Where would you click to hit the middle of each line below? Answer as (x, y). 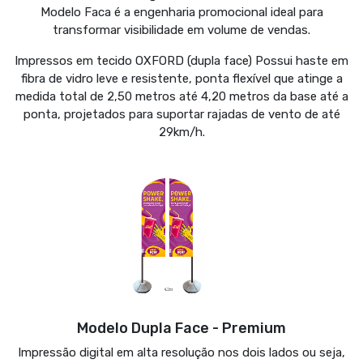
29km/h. (181, 132)
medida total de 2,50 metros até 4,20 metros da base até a (181, 97)
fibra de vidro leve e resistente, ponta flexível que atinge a (181, 79)
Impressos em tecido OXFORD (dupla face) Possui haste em (181, 61)
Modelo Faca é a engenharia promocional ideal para (181, 13)
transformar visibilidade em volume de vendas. (181, 30)
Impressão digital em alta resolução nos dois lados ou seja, (181, 352)
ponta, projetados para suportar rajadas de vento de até (181, 115)
